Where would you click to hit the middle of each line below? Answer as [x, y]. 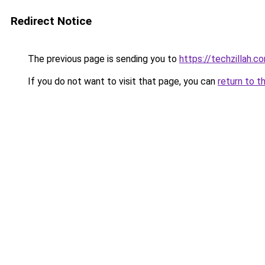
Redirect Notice [51, 21]
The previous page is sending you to [102, 59]
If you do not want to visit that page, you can [122, 81]
